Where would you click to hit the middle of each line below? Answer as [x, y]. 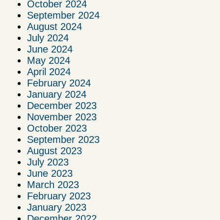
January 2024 [57, 94]
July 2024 [48, 38]
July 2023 [48, 162]
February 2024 [59, 83]
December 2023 [62, 105]
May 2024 [49, 60]
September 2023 [63, 139]
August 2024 [55, 26]
